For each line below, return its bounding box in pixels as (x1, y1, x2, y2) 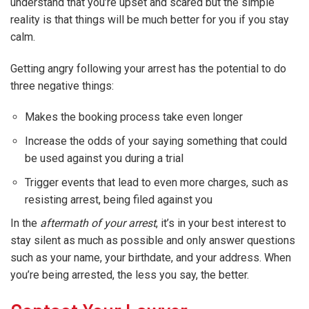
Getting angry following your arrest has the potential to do (10, 61, 286, 75)
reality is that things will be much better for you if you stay (10, 12, 289, 26)
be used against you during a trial (24, 151, 183, 165)
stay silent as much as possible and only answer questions (10, 234, 295, 248)
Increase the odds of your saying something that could (24, 134, 287, 148)
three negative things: (10, 79, 114, 92)
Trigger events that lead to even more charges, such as (24, 175, 288, 189)
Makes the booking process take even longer (24, 110, 243, 124)
